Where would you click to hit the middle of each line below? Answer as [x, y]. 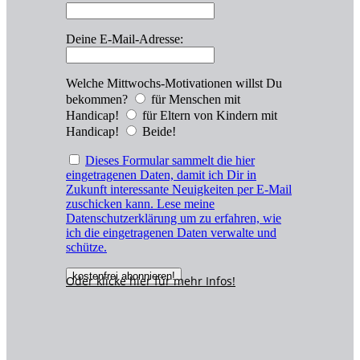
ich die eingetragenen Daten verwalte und [171, 233]
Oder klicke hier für [120, 281]
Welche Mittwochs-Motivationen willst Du [174, 84]
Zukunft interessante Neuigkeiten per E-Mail [179, 190]
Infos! [219, 281]
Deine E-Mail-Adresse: [125, 39]
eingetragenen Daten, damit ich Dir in [161, 175]
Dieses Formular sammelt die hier [170, 161]
